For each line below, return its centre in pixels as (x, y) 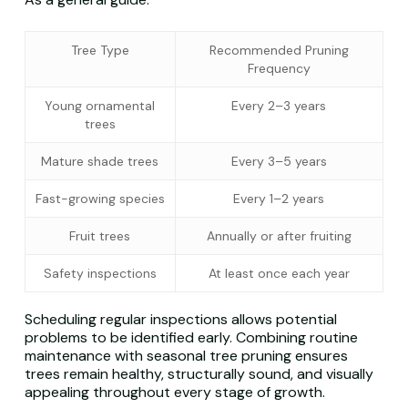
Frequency (279, 68)
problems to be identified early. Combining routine (191, 337)
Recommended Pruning (279, 50)
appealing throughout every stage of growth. (174, 392)
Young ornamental (100, 106)
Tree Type (100, 50)
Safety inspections (100, 273)
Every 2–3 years (279, 106)
